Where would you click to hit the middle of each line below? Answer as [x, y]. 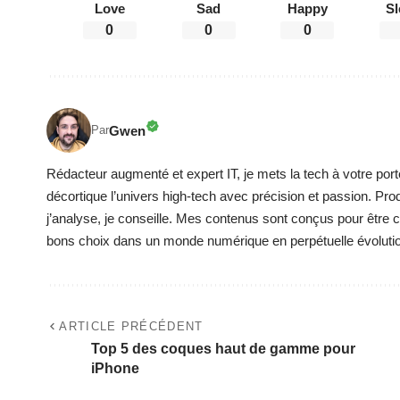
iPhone [115, 369]
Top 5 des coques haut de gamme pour [223, 349]
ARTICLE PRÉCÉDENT [131, 327]
